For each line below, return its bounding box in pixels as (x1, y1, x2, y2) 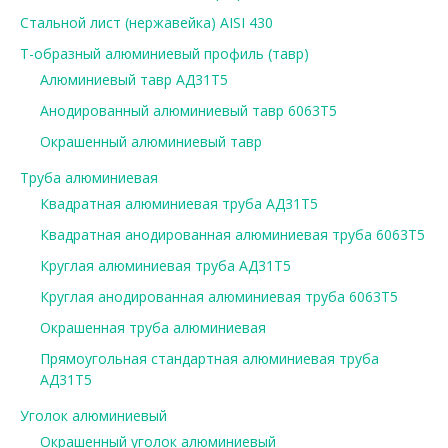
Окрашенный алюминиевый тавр (39, 132, 262, 152)
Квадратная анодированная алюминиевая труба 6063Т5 (39, 225, 425, 245)
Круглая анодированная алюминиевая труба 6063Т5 (39, 287, 398, 307)
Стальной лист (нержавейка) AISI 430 (19, 13, 273, 33)
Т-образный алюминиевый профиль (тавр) (19, 44, 309, 64)
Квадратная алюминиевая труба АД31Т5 (39, 194, 318, 214)
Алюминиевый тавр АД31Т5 (39, 70, 228, 90)
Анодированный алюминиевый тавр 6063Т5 (39, 101, 337, 121)
